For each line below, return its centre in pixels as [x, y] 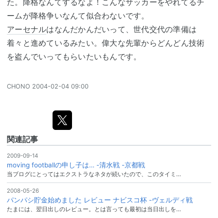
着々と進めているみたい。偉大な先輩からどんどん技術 [106, 43]
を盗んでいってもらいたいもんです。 [74, 56]
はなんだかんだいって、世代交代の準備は [121, 29]
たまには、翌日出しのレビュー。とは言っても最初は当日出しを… [94, 209]
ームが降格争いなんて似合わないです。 [78, 15]
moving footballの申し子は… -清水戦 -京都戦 [76, 165]
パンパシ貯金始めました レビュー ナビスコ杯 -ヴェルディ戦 [100, 200]
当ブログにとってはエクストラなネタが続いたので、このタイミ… [94, 174]
